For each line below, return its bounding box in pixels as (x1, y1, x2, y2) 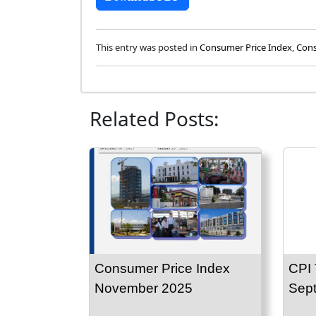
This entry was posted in (96, 41, 200, 54)
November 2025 (95, 281, 193, 296)
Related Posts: (90, 105, 219, 133)
